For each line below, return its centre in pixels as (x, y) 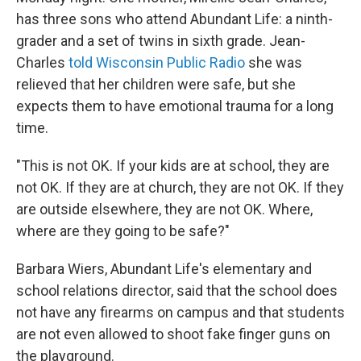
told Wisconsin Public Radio (157, 62)
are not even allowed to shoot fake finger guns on (173, 334)
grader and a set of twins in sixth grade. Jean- (161, 41)
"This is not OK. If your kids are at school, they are (173, 166)
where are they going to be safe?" (123, 231)
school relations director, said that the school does (177, 290)
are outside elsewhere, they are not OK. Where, (164, 209)
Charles (42, 62)
